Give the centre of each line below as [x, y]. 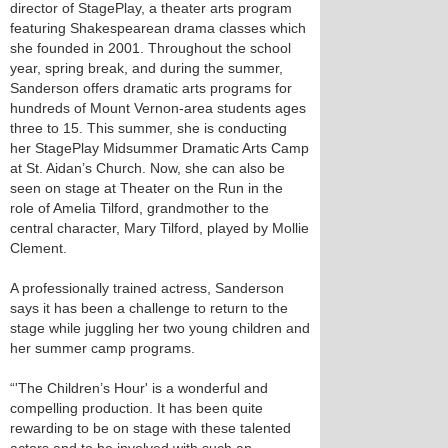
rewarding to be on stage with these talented [150, 428]
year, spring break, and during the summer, [146, 68]
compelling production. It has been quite [136, 408]
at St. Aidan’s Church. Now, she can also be [147, 168]
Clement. [38, 248]
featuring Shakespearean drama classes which [158, 28]
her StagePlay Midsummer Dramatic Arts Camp [159, 148]
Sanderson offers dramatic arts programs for [151, 88]
